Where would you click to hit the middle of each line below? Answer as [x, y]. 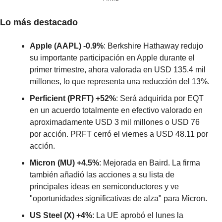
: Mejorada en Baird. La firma [150, 163]
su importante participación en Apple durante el [112, 58]
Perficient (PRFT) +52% [73, 99]
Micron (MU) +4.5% [64, 163]
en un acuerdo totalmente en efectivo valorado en [116, 111]
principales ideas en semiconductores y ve [104, 187]
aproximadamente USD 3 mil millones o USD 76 [115, 122]
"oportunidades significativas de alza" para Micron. [118, 199]
